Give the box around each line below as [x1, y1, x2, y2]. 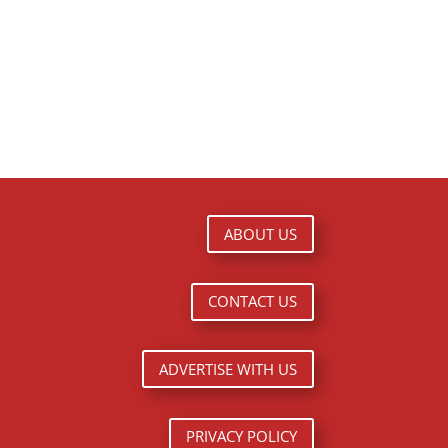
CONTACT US [207, 291, 297, 312]
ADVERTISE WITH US [158, 358, 297, 379]
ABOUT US [223, 223, 297, 244]
